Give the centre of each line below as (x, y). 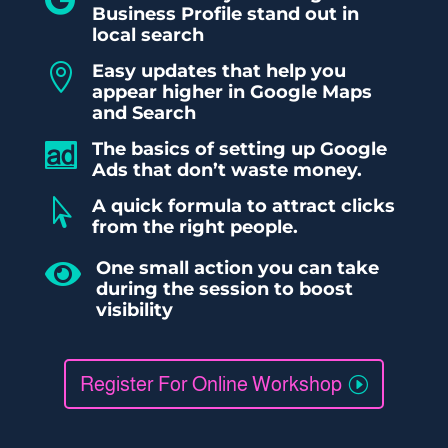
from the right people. (194, 227)
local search (147, 35)
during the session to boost (224, 289)
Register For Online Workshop (210, 384)
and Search (143, 113)
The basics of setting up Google (239, 149)
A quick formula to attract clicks (243, 206)
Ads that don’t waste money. (226, 170)
